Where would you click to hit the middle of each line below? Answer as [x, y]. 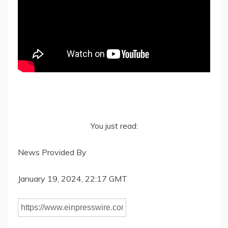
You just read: [114, 126]
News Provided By [52, 152]
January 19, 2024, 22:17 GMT [73, 179]
